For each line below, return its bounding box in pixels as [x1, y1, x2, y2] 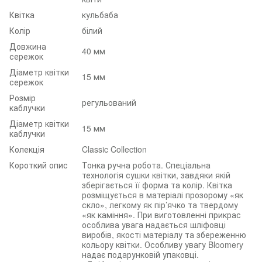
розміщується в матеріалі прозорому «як [82, 188, 243, 201]
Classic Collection [82, 143, 147, 155]
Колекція [9, 143, 44, 155]
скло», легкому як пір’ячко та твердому [82, 198, 238, 211]
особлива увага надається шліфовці [82, 218, 226, 230]
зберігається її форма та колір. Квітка [82, 178, 232, 191]
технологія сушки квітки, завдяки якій [82, 168, 230, 181]
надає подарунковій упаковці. [82, 248, 199, 260]
